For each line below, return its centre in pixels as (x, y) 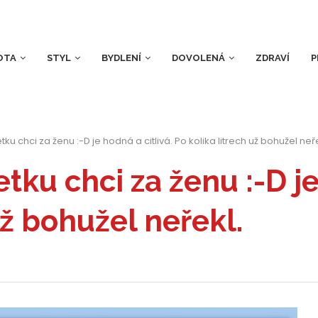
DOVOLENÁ (199, 57)
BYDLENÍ (122, 57)
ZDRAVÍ (273, 57)
